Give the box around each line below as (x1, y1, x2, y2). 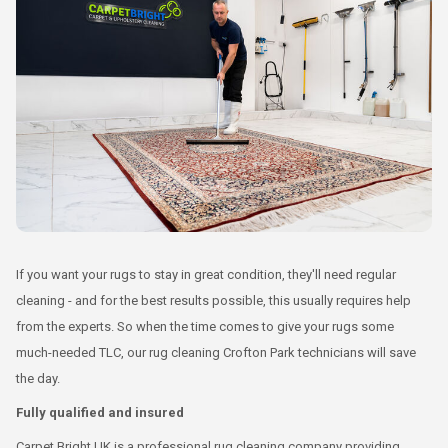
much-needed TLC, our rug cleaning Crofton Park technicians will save (16, 344, 416, 360)
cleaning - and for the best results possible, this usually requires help (16, 292, 411, 308)
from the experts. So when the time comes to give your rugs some (16, 318, 394, 334)
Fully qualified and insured (16, 404, 184, 420)
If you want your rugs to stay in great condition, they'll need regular (16, 266, 396, 282)
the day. (16, 370, 60, 386)
